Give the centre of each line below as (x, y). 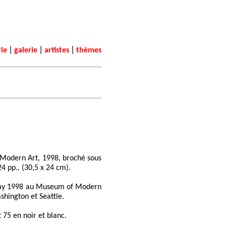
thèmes (89, 50)
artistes (57, 50)
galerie (26, 50)
